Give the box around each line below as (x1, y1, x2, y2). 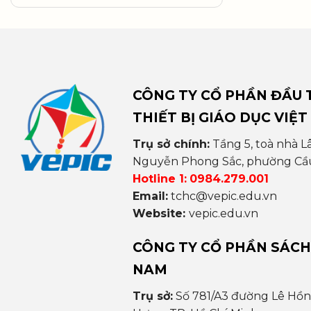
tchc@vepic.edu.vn (170, 189, 277, 203)
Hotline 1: (132, 171, 187, 185)
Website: (132, 206, 189, 220)
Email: (132, 189, 168, 203)
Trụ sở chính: (132, 137, 210, 151)
